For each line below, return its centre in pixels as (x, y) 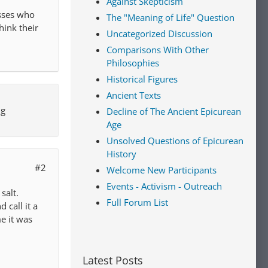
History (121, 154)
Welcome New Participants (162, 170)
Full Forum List (137, 202)
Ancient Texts (134, 95)
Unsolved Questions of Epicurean (175, 141)
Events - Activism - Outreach (164, 186)
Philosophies (133, 63)
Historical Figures (142, 79)
